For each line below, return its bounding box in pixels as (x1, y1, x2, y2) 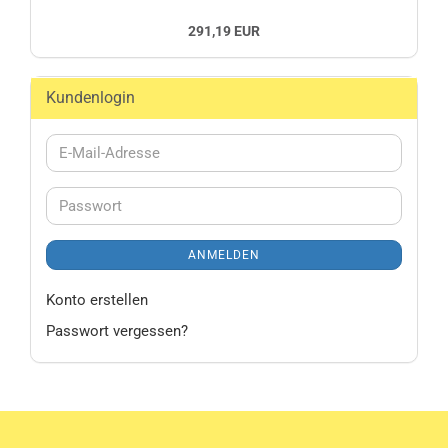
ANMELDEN (188, 248, 260, 262)
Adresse (58, 186, 113, 204)
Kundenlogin (46, 88, 135, 107)
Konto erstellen (46, 291, 148, 309)
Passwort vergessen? (46, 322, 188, 340)
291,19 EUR (188, 23, 260, 39)
